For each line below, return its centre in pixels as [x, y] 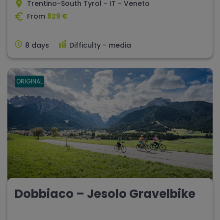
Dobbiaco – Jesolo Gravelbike [105, 193]
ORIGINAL [29, 82]
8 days [37, 45]
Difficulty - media [100, 45]
